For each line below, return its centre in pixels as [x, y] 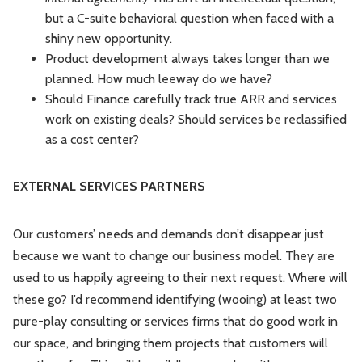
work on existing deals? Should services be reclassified [196, 120]
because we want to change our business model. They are [174, 256]
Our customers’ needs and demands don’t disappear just [168, 234]
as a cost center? [92, 140]
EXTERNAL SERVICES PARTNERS [109, 187]
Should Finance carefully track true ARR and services [191, 99]
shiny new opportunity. [109, 39]
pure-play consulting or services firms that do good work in [175, 322]
